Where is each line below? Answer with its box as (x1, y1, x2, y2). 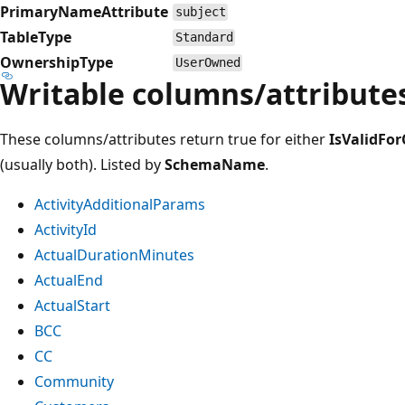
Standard (174, 30, 233, 45)
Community (34, 371, 114, 391)
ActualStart (34, 295, 110, 316)
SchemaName (165, 154, 265, 174)
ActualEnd (34, 269, 103, 290)
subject (174, 5, 226, 20)
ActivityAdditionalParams (34, 193, 205, 214)
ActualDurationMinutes (34, 244, 194, 265)
